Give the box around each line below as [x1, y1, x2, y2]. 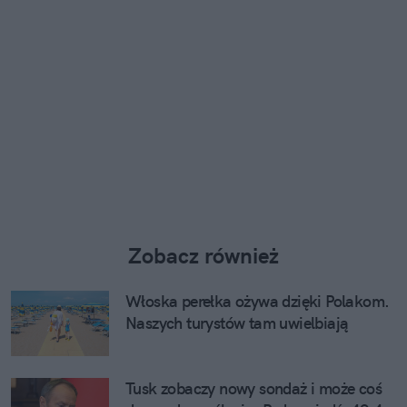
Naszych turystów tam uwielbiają [125, 313, 349, 334]
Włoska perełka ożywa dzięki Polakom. [125, 291, 390, 313]
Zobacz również [128, 242, 279, 270]
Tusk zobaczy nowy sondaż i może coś [125, 378, 382, 400]
